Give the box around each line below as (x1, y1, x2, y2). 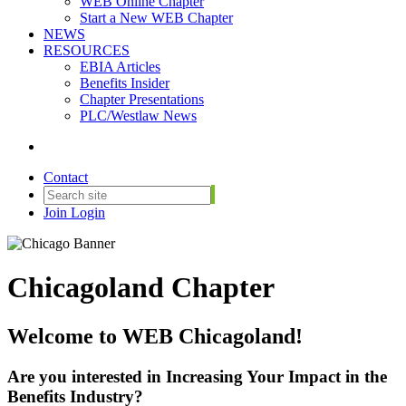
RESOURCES (43, 43, 130, 58)
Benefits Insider (80, 75, 169, 91)
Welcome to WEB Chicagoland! (7, 324, 303, 348)
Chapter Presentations (80, 92, 204, 107)
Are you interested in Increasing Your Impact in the (7, 366, 387, 386)
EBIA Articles (80, 59, 160, 74)
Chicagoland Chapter (7, 271, 275, 304)
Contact (43, 169, 88, 185)
